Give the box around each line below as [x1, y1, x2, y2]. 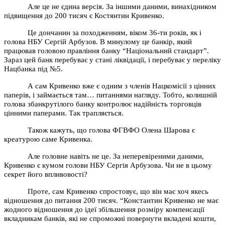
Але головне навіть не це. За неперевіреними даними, [28, 152, 204, 160]
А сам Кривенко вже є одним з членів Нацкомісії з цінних [28, 81, 216, 90]
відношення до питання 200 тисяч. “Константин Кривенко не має [4, 196, 218, 204]
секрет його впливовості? [4, 170, 87, 178]
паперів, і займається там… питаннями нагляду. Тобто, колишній [4, 90, 217, 99]
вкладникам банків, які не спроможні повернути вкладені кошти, [4, 214, 216, 222]
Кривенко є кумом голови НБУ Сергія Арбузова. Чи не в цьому [4, 161, 212, 169]
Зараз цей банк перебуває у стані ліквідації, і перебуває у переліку [4, 55, 221, 64]
